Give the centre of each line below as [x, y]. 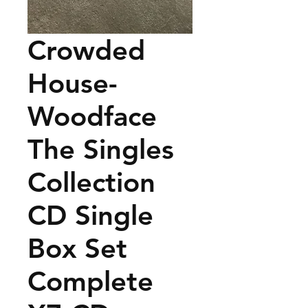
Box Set [77, 248]
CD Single [90, 215]
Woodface [92, 116]
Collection [91, 182]
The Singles [101, 149]
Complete [90, 281]
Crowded [86, 50]
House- [73, 83]
